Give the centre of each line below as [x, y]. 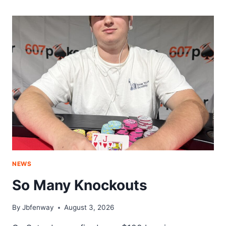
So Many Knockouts [80, 185]
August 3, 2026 [89, 208]
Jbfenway [38, 208]
